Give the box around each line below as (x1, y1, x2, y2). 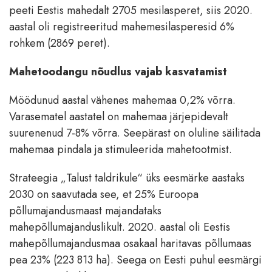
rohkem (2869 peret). (9, 35, 110, 52)
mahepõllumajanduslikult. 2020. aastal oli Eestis (9, 219, 230, 236)
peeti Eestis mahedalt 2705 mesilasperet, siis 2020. (9, 2, 253, 19)
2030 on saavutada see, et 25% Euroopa (9, 186, 199, 203)
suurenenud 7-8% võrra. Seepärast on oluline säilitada (9, 125, 260, 141)
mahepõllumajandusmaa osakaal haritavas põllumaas (9, 236, 251, 252)
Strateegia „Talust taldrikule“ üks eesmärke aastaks (9, 170, 245, 186)
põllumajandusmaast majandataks (9, 203, 161, 219)
